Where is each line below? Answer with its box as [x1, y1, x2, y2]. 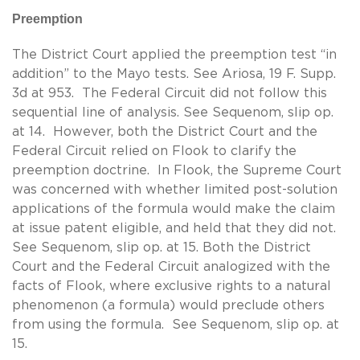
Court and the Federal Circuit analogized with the [12, 260, 330, 273]
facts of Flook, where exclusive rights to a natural [12, 279, 331, 292]
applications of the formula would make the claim [12, 202, 335, 215]
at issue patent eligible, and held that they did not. [12, 221, 340, 235]
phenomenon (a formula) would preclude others [12, 298, 325, 312]
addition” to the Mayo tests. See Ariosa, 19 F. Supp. [12, 67, 336, 80]
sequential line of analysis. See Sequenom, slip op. [12, 105, 333, 119]
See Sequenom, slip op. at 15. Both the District [12, 240, 311, 254]
